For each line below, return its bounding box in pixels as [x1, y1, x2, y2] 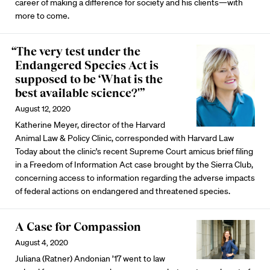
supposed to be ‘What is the [15, 72, 163, 86]
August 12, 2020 [15, 104, 71, 114]
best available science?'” [15, 86, 145, 99]
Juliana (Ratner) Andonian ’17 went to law [15, 253, 165, 264]
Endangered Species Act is [15, 58, 159, 72]
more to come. [15, 10, 69, 21]
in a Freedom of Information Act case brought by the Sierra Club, [15, 159, 253, 170]
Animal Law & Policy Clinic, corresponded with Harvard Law [15, 133, 234, 143]
